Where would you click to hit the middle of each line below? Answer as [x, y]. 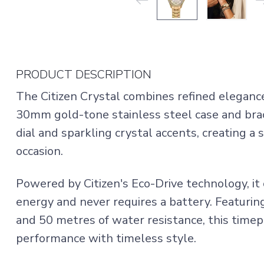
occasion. [39, 151]
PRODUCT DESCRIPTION [84, 75]
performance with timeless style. [106, 238]
